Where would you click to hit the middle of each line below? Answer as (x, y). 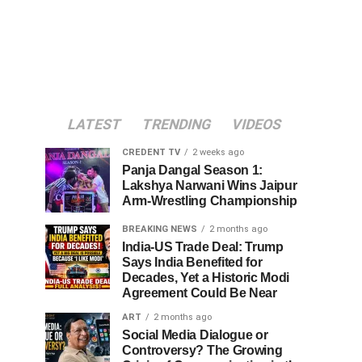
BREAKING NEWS (160, 229)
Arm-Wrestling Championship (210, 201)
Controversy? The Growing (202, 350)
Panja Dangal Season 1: (192, 170)
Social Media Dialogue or (195, 335)
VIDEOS (257, 124)
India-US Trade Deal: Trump (203, 247)
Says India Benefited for (192, 262)
